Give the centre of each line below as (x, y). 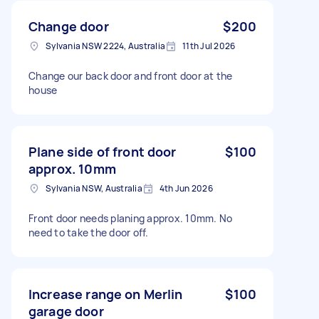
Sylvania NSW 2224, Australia (105, 46)
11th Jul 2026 (209, 46)
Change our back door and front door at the (131, 75)
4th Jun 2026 (186, 188)
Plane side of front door (103, 151)
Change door (69, 26)
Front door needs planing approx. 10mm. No (131, 218)
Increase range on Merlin (106, 294)
